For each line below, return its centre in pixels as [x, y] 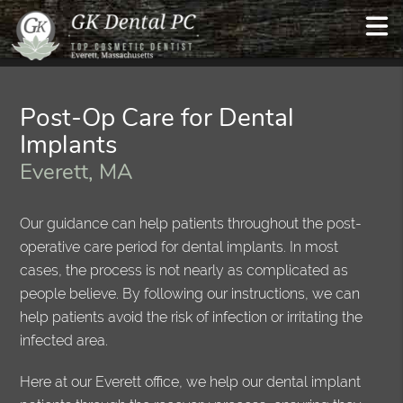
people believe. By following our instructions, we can [190, 294]
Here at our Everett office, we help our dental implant [191, 382]
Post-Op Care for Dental [157, 118]
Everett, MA [76, 172]
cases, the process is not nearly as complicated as [184, 271]
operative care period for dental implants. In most [179, 247]
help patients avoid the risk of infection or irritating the [192, 318]
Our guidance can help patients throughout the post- [191, 224]
